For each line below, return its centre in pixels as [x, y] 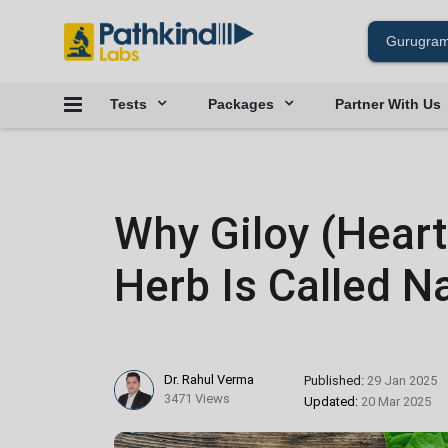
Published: [335, 380]
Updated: [332, 401]
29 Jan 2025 [402, 380]
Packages [241, 104]
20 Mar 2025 [396, 401]
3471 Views [197, 398]
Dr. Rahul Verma [209, 379]
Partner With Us [388, 104]
